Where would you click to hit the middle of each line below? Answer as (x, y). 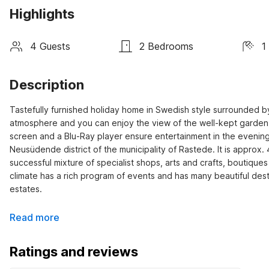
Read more (35, 217)
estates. (26, 189)
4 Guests (50, 46)
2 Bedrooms (166, 46)
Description (47, 85)
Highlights (42, 14)
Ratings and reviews (74, 252)
